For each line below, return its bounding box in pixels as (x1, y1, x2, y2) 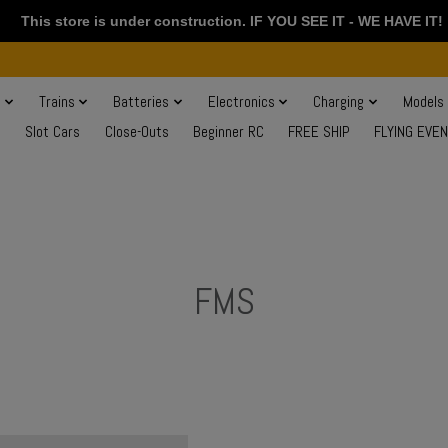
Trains (39, 92, 75, 113)
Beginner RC (192, 122, 264, 143)
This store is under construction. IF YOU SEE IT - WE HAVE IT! (5, 13, 443, 29)
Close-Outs (104, 122, 169, 143)
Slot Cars (25, 122, 81, 143)
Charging (313, 92, 365, 113)
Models (402, 92, 444, 113)
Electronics (207, 92, 275, 113)
